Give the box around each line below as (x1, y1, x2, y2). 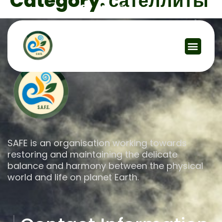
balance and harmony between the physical (7, 159, 203, 172)
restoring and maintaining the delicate (7, 148, 177, 161)
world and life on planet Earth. (7, 170, 139, 183)
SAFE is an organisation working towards (7, 136, 187, 149)
